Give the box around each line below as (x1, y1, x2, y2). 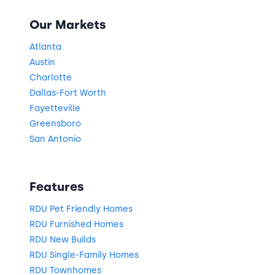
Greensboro (29, 118, 81, 129)
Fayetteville (29, 103, 80, 114)
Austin (29, 56, 55, 68)
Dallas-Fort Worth (29, 87, 106, 98)
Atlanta (29, 41, 61, 52)
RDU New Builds (29, 234, 96, 246)
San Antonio (29, 133, 81, 144)
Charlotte (29, 72, 72, 83)
